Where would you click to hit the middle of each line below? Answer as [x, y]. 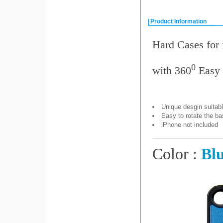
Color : [176, 154]
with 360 [171, 71]
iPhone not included [189, 125]
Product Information [178, 21]
